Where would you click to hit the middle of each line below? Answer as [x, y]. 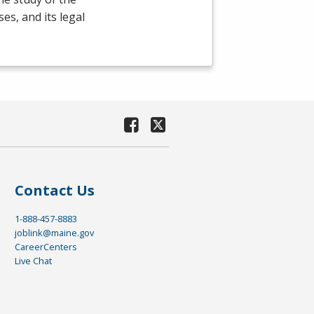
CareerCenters [46, 246]
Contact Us [54, 190]
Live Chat [33, 260]
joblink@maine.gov [54, 232]
